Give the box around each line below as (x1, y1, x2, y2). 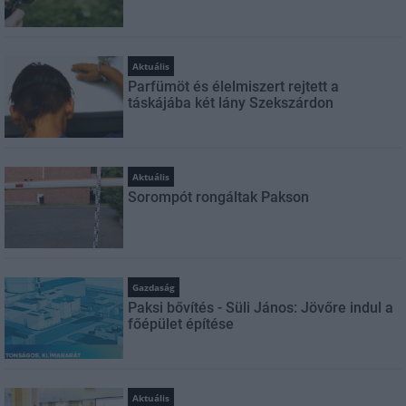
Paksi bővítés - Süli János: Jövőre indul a (128, 298, 394, 316)
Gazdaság (132, 280, 176, 294)
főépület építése (128, 314, 235, 333)
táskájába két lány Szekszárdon (128, 93, 334, 111)
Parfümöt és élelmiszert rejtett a (128, 77, 340, 95)
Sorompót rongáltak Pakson (128, 188, 310, 206)
